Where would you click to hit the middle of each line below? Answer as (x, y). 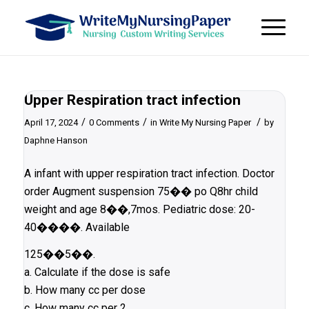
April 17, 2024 (51, 122)
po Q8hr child (226, 191)
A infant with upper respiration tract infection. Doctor (149, 173)
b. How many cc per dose (84, 290)
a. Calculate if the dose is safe (97, 272)
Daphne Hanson (56, 140)
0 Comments (114, 122)
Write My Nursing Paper (205, 122)
